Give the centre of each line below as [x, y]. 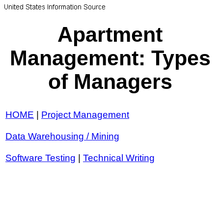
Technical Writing [119, 158]
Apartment [110, 35]
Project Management [85, 114]
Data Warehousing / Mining [62, 136]
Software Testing [41, 158]
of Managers [110, 82]
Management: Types [110, 58]
